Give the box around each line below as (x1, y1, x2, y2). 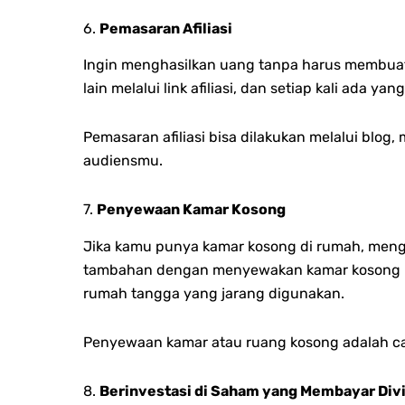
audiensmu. (83, 152, 163, 170)
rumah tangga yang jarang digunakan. (83, 285, 344, 303)
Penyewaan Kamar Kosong (97, 201, 286, 219)
